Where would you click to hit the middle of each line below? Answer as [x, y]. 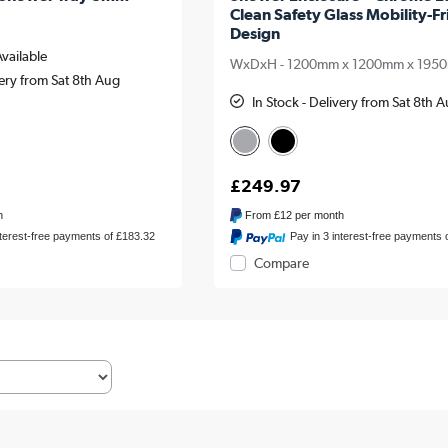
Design [254, 34]
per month [318, 215]
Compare [281, 262]
